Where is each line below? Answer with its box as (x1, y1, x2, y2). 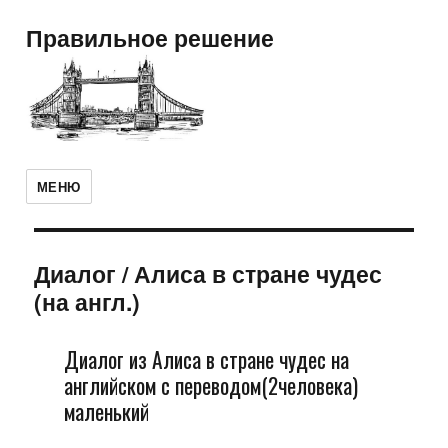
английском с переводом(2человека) (63, 369, 358, 402)
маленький (63, 395, 149, 428)
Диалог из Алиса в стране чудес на (63, 343, 349, 376)
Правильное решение (25, 21, 274, 54)
